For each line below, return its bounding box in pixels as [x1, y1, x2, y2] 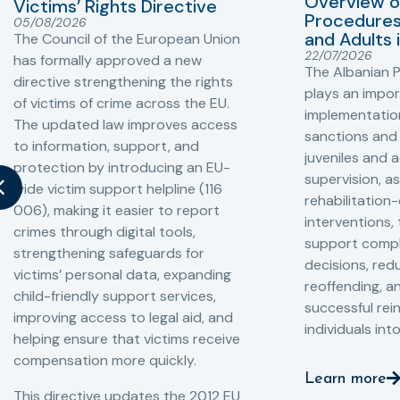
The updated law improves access [13, 114, 237, 134]
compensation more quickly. [13, 350, 196, 370]
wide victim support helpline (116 [13, 179, 222, 198]
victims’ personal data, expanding [13, 264, 231, 284]
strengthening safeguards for [13, 243, 204, 262]
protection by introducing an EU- [13, 157, 230, 177]
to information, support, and [13, 136, 199, 155]
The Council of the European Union [13, 29, 240, 48]
